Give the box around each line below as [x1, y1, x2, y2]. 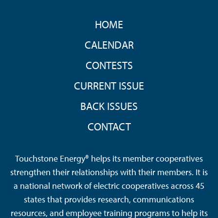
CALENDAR [84, 37, 134, 52]
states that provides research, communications [24, 193, 194, 205]
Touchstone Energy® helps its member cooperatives [15, 152, 203, 164]
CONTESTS [85, 58, 133, 72]
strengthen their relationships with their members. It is [10, 166, 208, 178]
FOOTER [7, 10, 40, 21]
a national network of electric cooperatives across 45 [14, 180, 204, 191]
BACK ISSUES [80, 99, 138, 113]
